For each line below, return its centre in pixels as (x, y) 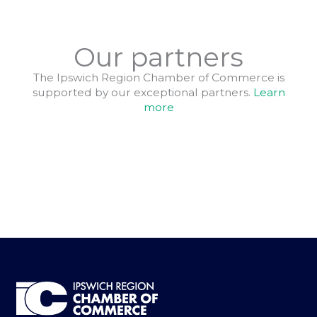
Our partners (158, 57)
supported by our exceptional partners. (143, 92)
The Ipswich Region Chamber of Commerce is (158, 77)
